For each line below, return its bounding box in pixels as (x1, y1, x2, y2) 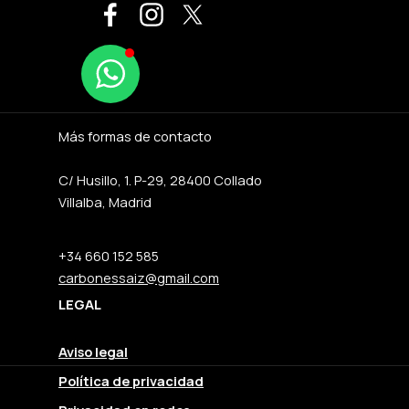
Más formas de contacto (58, 126, 212, 145)
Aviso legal (58, 341, 128, 361)
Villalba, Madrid (58, 192, 152, 211)
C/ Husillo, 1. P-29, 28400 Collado (58, 170, 262, 189)
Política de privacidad (58, 371, 204, 390)
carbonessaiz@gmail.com (58, 267, 219, 287)
